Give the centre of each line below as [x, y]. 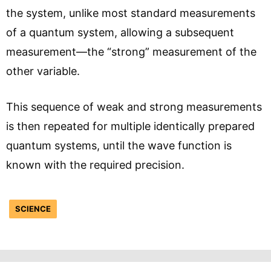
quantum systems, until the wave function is [119, 145]
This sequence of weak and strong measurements [134, 106]
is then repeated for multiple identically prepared [130, 126]
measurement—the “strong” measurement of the [131, 51]
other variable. [43, 71]
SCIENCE [33, 208]
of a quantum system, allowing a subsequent [120, 32]
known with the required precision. [95, 165]
